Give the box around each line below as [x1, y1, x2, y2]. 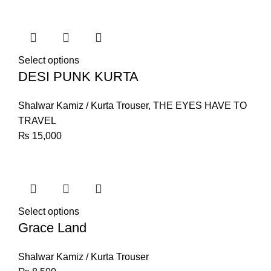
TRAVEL [18, 116, 56, 126]
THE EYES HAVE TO [153, 100, 247, 111]
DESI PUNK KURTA [18, 69, 139, 84]
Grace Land [18, 220, 87, 235]
